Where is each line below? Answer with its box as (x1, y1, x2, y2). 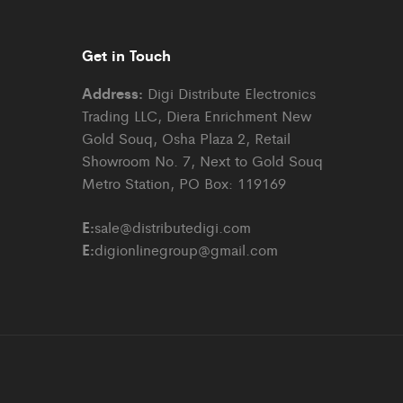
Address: (82, 82, 143, 104)
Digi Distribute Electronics (143, 83, 316, 104)
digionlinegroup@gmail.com (94, 239, 278, 261)
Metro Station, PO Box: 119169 (82, 173, 286, 194)
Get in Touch (82, 44, 171, 67)
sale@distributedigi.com (94, 217, 251, 238)
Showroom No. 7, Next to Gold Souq (82, 150, 323, 172)
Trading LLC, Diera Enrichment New (82, 105, 311, 127)
